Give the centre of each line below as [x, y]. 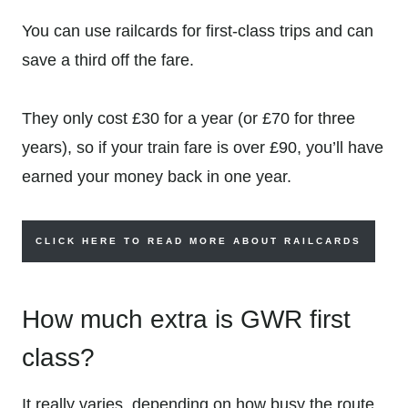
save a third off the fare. [108, 61]
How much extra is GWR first [186, 320]
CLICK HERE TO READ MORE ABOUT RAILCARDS [199, 241]
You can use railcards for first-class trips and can [198, 31]
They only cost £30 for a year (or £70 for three [189, 119]
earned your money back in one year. [157, 177]
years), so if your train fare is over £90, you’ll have [203, 148]
